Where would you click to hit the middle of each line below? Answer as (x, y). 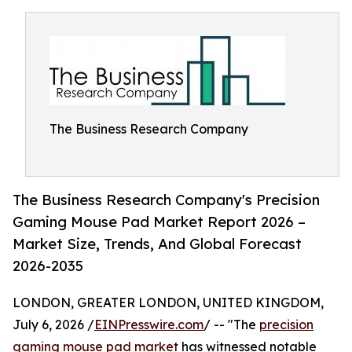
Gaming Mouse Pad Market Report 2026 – (159, 222)
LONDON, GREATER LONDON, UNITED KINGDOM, (168, 303)
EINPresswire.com (149, 325)
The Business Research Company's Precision (166, 200)
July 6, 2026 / (53, 325)
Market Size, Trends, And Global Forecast (157, 244)
